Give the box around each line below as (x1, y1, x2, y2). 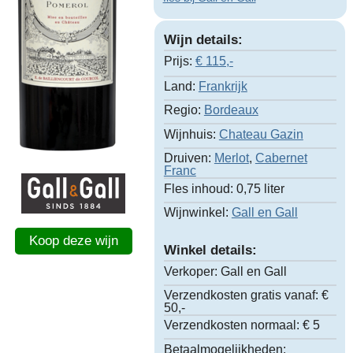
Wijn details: (163, 32, 243, 47)
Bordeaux (203, 103, 258, 117)
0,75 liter (232, 181, 284, 195)
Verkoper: (163, 264, 217, 278)
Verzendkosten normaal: (163, 318, 299, 333)
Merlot (214, 151, 249, 165)
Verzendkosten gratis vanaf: (163, 288, 318, 303)
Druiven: (163, 151, 211, 165)
